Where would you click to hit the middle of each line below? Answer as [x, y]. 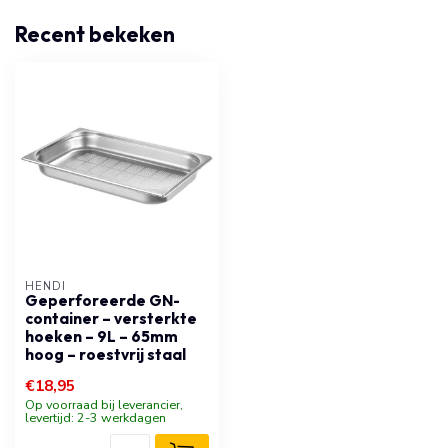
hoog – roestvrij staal [105, 354]
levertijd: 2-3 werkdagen [95, 417]
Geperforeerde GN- [102, 300]
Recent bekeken [95, 34]
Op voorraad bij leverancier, [104, 404]
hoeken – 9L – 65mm [101, 336]
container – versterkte [111, 318]
